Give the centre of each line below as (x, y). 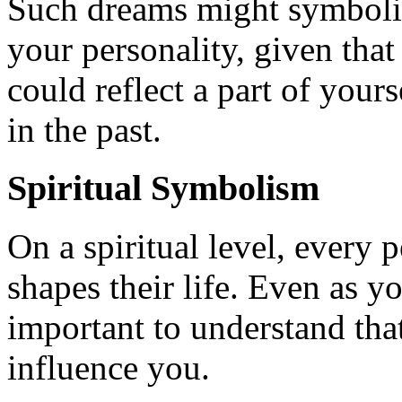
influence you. (109, 367)
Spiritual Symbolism (163, 188)
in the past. (84, 130)
